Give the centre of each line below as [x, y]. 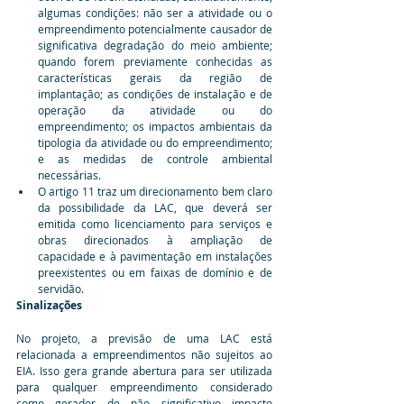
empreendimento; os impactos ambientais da [155, 126]
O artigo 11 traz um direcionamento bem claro [155, 191]
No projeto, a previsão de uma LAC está [144, 338]
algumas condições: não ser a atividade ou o [155, 12]
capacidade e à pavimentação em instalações [155, 256]
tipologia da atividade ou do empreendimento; [155, 142]
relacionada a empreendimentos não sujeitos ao [144, 354]
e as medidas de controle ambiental [155, 158]
